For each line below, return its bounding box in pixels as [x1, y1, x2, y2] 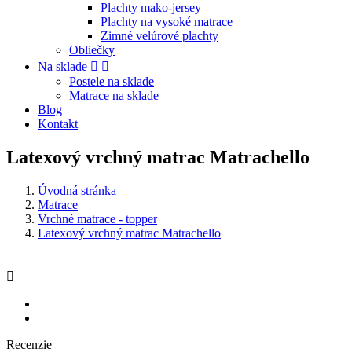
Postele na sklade [69, 75, 154, 88]
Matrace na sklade [69, 89, 159, 102]
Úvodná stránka [38, 183, 116, 197]
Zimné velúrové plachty [101, 29, 218, 42]
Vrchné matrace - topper [38, 211, 157, 225]
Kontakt [38, 117, 78, 130]
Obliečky [69, 43, 115, 57]
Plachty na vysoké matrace [101, 15, 233, 28]
